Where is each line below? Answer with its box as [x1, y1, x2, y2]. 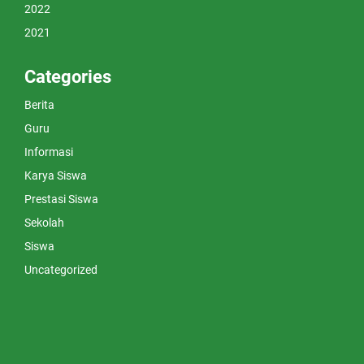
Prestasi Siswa [24, 193, 98, 206]
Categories [24, 67, 111, 88]
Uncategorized [24, 263, 97, 277]
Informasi [24, 145, 73, 159]
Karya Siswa [24, 169, 87, 183]
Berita [24, 98, 54, 112]
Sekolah [24, 216, 64, 230]
